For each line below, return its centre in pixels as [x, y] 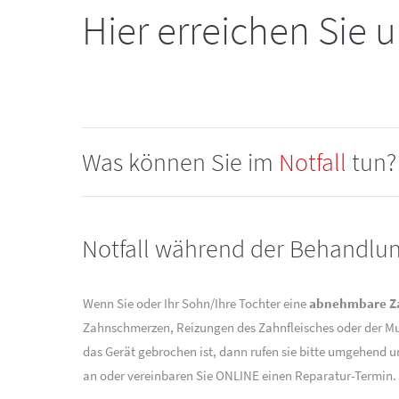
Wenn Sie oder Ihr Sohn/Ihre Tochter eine [195, 303]
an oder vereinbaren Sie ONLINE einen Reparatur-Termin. [239, 375]
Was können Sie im [180, 162]
